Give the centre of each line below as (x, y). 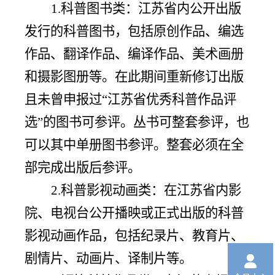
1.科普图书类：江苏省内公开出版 (146, 9)
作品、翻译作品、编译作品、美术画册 (134, 54)
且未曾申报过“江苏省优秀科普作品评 (130, 99)
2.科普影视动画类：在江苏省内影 (146, 190)
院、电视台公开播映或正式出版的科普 (134, 213)
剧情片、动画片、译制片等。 (108, 258)
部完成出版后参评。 (83, 168)
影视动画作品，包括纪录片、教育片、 (134, 236)
